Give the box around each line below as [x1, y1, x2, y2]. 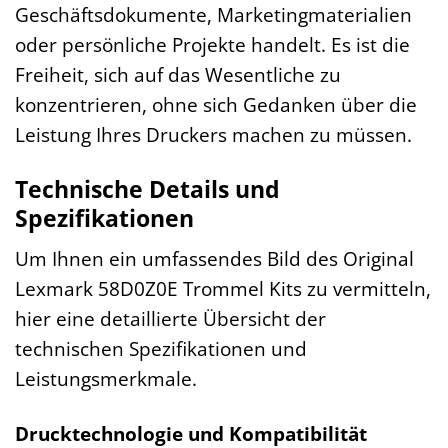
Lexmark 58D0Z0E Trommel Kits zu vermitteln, [15, 275, 431, 303]
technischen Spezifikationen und [15, 335, 307, 363]
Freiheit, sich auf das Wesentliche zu [15, 60, 341, 88]
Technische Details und [15, 172, 280, 205]
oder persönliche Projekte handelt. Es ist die [15, 30, 410, 58]
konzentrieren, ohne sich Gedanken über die [15, 90, 417, 118]
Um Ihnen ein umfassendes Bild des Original [15, 245, 414, 273]
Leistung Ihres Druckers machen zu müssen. [15, 120, 412, 148]
